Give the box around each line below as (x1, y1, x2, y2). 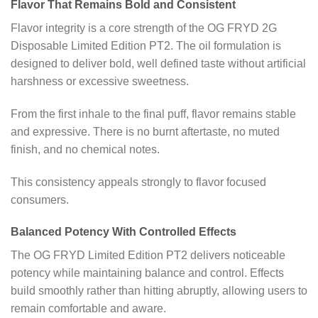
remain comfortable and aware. (11, 302, 166, 315)
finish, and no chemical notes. (11, 143, 160, 155)
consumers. (11, 193, 69, 206)
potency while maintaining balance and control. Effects (11, 267, 284, 280)
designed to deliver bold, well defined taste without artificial (11, 57, 306, 70)
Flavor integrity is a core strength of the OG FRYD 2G (11, 21, 277, 34)
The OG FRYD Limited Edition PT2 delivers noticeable (11, 249, 285, 262)
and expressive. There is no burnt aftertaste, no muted (11, 125, 280, 138)
